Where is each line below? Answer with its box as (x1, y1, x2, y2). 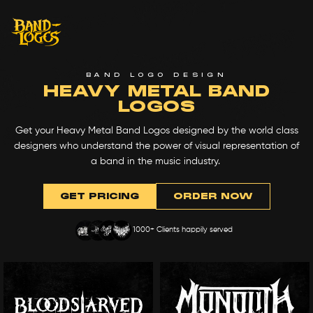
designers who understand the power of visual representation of (14, 141, 299, 151)
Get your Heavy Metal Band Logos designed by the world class (15, 126, 298, 136)
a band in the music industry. (90, 156, 223, 166)
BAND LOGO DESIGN (86, 71, 227, 78)
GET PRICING (59, 191, 139, 202)
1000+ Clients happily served (133, 226, 233, 233)
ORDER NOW (173, 191, 253, 202)
